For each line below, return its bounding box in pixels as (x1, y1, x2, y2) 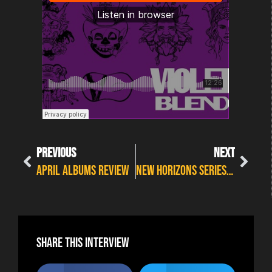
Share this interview (36, 235, 129, 250)
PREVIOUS (36, 145, 76, 160)
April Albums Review (36, 163, 129, 178)
